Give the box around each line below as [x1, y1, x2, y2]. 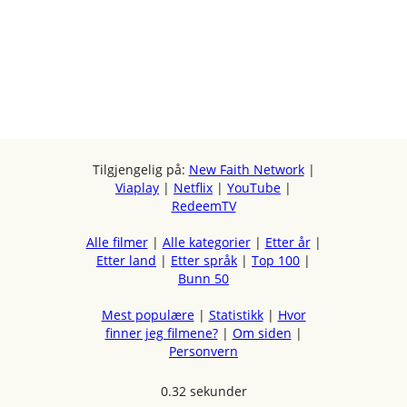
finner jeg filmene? [104, 323, 218, 342]
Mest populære [101, 305, 194, 323]
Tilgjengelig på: [92, 160, 189, 178]
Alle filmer [85, 233, 148, 251]
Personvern [169, 342, 238, 360]
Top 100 [252, 251, 300, 269]
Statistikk [208, 305, 263, 323]
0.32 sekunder [160, 382, 247, 400]
